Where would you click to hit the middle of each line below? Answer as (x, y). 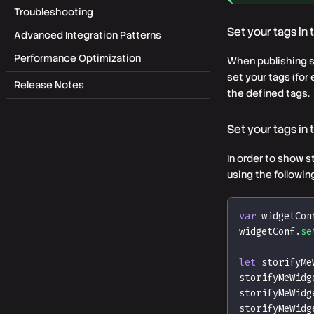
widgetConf (267, 231)
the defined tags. (268, 93)
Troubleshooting (54, 12)
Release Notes (49, 85)
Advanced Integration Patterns (88, 35)
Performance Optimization (77, 58)
